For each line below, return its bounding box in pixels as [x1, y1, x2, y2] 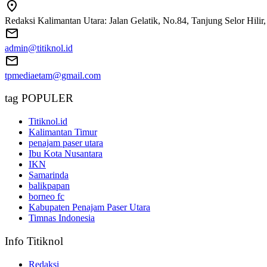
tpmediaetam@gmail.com [5, 70, 101, 80]
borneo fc [29, 191, 64, 202]
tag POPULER [5, 92, 73, 105]
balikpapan [29, 181, 70, 191]
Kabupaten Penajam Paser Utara [29, 202, 150, 213]
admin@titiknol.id [5, 42, 73, 53]
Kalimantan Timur [29, 127, 97, 138]
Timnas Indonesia [29, 213, 95, 223]
